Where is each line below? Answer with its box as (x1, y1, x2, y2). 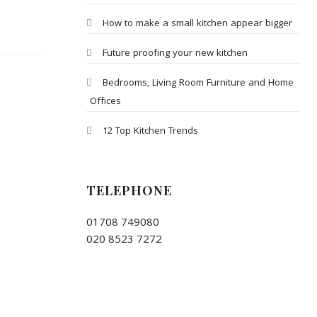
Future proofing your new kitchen (102, 46, 248, 62)
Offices (89, 94, 121, 110)
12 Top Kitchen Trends (102, 124, 198, 139)
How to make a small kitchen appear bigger (102, 16, 292, 32)
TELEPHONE (86, 182, 172, 199)
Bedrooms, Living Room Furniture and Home (102, 76, 294, 91)
